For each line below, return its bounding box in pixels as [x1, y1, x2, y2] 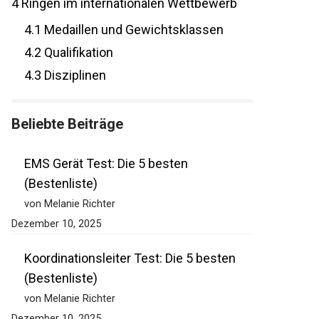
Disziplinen [33, 68, 99, 83]
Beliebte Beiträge [4, 115, 116, 133]
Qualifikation [33, 45, 106, 61]
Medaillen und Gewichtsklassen [33, 22, 216, 38]
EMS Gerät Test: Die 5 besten [16, 156, 181, 172]
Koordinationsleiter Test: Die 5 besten [16, 251, 229, 266]
